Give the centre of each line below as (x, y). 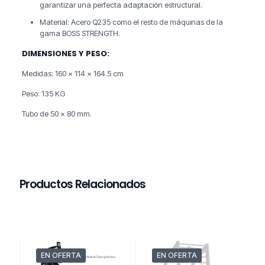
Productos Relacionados (83, 185)
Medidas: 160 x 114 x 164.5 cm (72, 74)
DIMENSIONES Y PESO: (65, 54)
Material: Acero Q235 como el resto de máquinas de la (131, 22)
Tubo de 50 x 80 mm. (56, 114)
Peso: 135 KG (43, 94)
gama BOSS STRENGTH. (80, 33)
